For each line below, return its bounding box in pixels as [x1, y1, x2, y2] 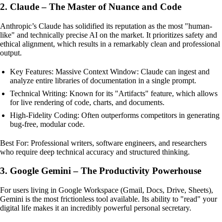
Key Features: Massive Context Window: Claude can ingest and [10, 67, 210, 76]
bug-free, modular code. [10, 119, 85, 128]
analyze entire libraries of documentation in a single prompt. [10, 76, 196, 85]
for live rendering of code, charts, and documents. [10, 98, 165, 107]
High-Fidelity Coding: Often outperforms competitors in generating [10, 111, 220, 119]
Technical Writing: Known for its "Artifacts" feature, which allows [10, 89, 218, 98]
